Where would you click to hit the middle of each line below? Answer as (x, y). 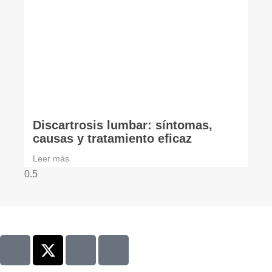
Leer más (51, 159)
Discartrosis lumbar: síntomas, (123, 125)
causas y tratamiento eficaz (112, 139)
